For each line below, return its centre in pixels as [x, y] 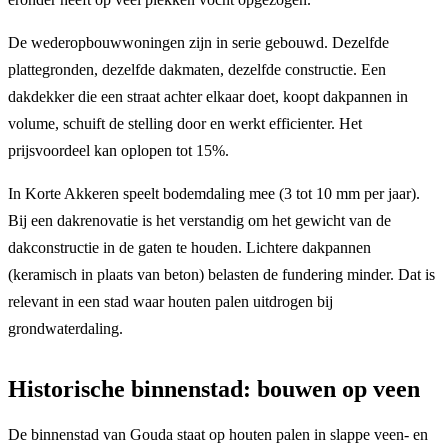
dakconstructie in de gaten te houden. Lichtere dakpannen [189, 247]
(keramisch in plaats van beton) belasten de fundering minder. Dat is [221, 274]
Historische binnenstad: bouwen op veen [214, 388]
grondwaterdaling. [65, 328]
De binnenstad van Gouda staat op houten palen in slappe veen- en [218, 434]
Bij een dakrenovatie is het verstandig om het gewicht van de [199, 220]
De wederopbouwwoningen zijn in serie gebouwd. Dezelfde [198, 42]
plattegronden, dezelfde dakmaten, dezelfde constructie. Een [197, 69]
